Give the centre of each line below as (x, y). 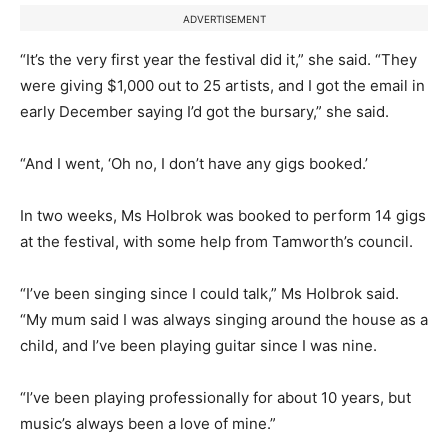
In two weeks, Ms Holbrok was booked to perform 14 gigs (223, 216)
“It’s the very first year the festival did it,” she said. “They (218, 60)
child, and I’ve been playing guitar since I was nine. (198, 346)
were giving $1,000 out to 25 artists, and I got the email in (222, 86)
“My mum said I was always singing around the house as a (224, 320)
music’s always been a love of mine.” (148, 424)
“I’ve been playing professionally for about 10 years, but (215, 398)
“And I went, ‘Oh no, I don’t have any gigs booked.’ (194, 164)
